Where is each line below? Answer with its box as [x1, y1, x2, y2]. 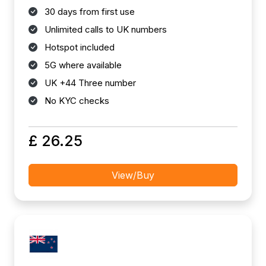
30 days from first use [42, 6, 135, 17]
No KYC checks [42, 95, 109, 106]
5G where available [42, 59, 122, 71]
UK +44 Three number [42, 77, 136, 88]
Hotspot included [42, 42, 115, 53]
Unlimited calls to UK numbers [42, 24, 167, 35]
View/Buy [112, 169, 154, 181]
